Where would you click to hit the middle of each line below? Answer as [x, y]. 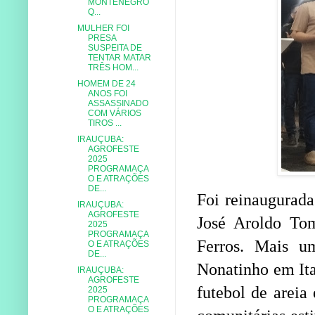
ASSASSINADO [118, 103]
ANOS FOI [107, 93]
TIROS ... [104, 123]
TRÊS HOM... [113, 67]
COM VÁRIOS [114, 113]
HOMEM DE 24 [106, 83]
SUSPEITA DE [115, 47]
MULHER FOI [103, 28]
